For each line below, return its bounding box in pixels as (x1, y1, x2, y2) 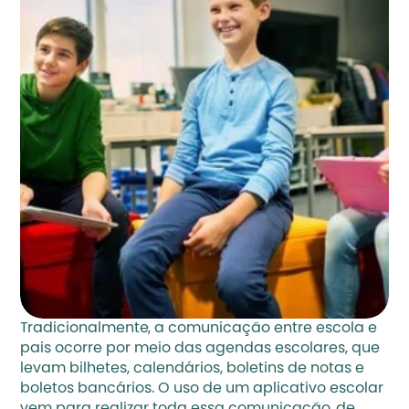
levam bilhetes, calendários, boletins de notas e (20, 362, 365, 376)
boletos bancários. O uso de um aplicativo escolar (20, 382, 384, 396)
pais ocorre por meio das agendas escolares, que (20, 341, 381, 356)
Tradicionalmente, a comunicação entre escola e (20, 321, 378, 336)
